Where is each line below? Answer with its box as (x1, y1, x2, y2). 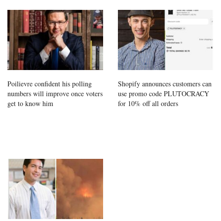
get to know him (7, 98, 53, 108)
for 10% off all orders (118, 98, 178, 108)
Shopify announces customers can (118, 78, 212, 88)
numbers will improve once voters (7, 88, 103, 98)
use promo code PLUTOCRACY (118, 88, 209, 98)
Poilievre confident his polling (7, 78, 92, 88)
